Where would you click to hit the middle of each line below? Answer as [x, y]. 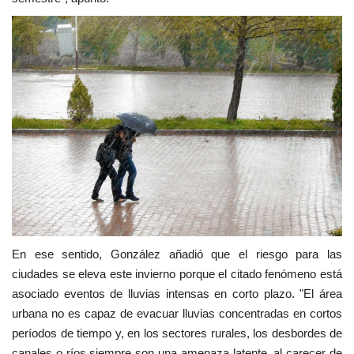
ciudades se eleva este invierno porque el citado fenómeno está [177, 273]
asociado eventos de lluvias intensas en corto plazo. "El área [177, 293]
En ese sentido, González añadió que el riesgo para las [177, 254]
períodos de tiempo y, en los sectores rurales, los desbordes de [177, 333]
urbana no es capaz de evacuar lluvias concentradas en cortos [177, 313]
